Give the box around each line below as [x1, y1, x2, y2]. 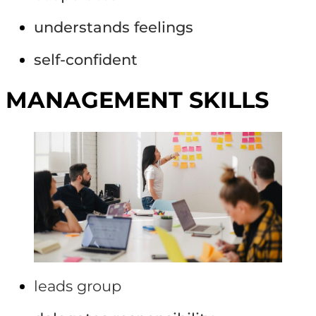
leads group [34, 277, 121, 296]
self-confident [34, 51, 138, 69]
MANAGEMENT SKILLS [6, 87, 269, 114]
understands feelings [34, 18, 193, 37]
